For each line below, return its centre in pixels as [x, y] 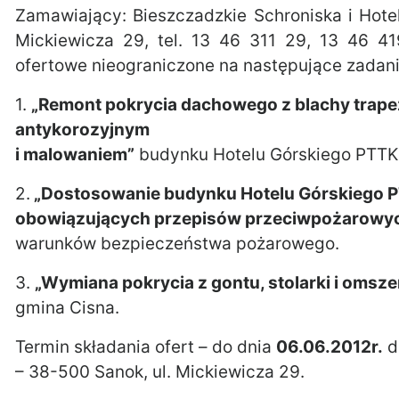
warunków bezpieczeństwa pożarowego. [177, 244]
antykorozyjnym [82, 130]
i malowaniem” [75, 155]
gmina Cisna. [67, 308]
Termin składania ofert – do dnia [146, 347]
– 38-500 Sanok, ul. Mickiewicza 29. [160, 372]
